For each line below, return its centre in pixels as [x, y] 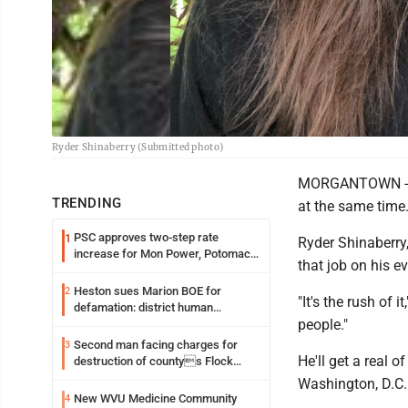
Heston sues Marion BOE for [148, 291]
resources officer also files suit [155, 324]
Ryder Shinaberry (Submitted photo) [138, 147]
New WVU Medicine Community [155, 398]
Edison [91, 270]
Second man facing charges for [156, 345]
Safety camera [112, 377]
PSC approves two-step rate [146, 237]
